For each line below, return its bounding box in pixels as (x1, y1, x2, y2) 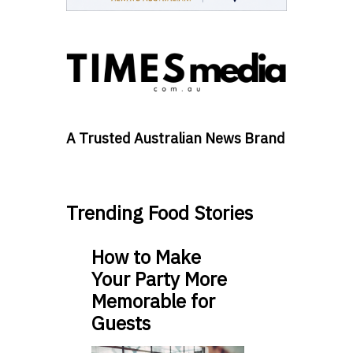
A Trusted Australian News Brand (66, 129, 285, 148)
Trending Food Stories (66, 200, 253, 226)
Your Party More (91, 266, 227, 292)
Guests (91, 310, 150, 336)
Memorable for (91, 288, 215, 314)
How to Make (91, 244, 201, 270)
